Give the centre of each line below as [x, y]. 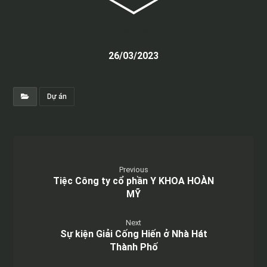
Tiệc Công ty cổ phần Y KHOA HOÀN [133, 181]
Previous [133, 170]
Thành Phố [133, 247]
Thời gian [133, 30]
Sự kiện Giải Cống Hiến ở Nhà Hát [133, 234]
